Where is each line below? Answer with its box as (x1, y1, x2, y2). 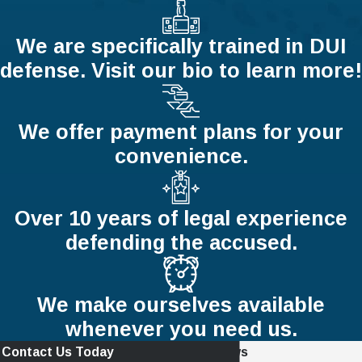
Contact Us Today (2, 344, 115, 359)
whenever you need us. (65, 317, 297, 340)
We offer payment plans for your (19, 120, 343, 144)
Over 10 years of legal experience (15, 207, 347, 230)
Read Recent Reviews (116, 344, 249, 359)
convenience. (114, 145, 248, 168)
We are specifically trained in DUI (16, 34, 346, 57)
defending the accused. (65, 231, 297, 255)
